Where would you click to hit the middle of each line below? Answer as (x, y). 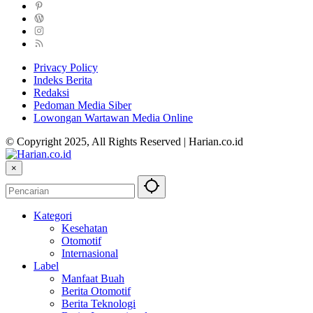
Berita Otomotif (96, 291)
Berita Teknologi (99, 303)
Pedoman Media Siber (82, 105)
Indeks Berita (63, 80)
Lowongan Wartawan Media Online (113, 117)
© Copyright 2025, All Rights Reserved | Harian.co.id (124, 141)
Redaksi (51, 92)
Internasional (90, 253)
